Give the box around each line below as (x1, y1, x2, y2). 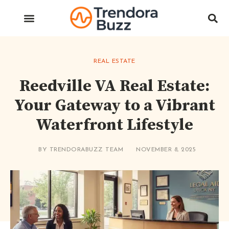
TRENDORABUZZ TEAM (49, 147, 123, 153)
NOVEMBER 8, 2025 (136, 147, 196, 153)
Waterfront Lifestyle (36, 115, 193, 136)
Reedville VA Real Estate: (19, 76, 210, 97)
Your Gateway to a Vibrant (14, 96, 215, 117)
